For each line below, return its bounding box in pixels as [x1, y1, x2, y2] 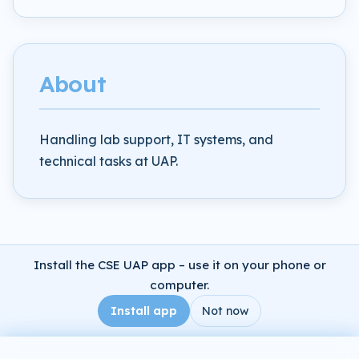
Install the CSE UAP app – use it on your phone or [33, 257, 326, 272]
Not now [202, 304, 249, 318]
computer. [150, 277, 209, 292]
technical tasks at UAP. [39, 152, 178, 169]
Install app [110, 304, 177, 318]
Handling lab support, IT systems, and [39, 131, 273, 147]
